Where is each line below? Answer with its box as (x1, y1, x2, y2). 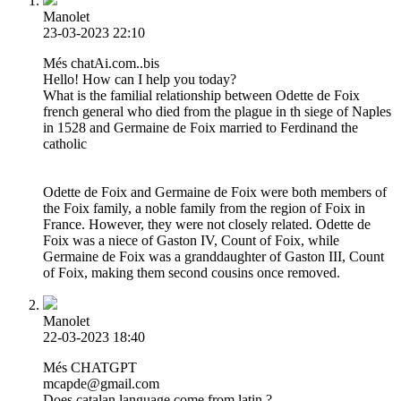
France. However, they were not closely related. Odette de (43, 216, 371, 232)
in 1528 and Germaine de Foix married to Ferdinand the (43, 119, 358, 135)
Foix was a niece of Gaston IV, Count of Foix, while (43, 232, 339, 248)
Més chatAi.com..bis (43, 55, 159, 71)
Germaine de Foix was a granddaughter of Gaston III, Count (43, 248, 384, 264)
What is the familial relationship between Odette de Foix (43, 87, 360, 103)
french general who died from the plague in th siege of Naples (43, 103, 391, 119)
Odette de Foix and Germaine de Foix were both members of (43, 183, 387, 200)
